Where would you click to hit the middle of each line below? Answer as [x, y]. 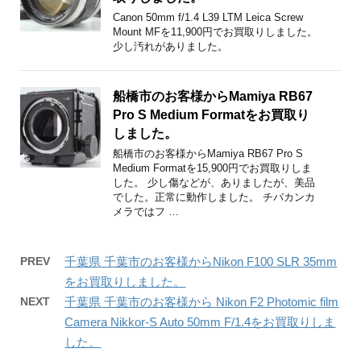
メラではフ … [146, 211]
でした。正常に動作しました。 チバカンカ [214, 197]
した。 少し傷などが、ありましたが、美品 [214, 182]
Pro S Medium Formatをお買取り [212, 114]
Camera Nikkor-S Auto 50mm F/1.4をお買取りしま [200, 322]
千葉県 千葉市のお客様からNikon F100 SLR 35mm [201, 261]
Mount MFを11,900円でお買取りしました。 [216, 31]
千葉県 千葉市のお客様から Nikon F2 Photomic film [202, 301]
